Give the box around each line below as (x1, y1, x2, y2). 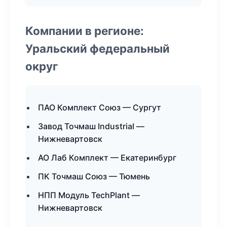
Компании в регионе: (25, 24, 144, 37)
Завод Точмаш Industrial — (38, 121, 144, 131)
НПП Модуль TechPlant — (38, 190, 140, 200)
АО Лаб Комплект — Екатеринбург (38, 153, 176, 163)
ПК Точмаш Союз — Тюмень (38, 171, 150, 181)
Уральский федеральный (25, 42, 170, 55)
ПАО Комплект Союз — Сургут (38, 102, 161, 112)
